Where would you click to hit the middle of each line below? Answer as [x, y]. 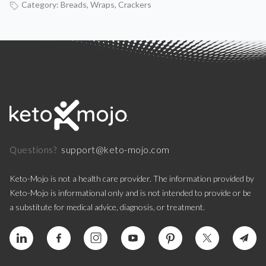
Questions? [33, 150]
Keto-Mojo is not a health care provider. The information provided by [132, 179]
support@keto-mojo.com [115, 150]
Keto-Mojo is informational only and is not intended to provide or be [130, 193]
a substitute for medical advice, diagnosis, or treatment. [107, 207]
